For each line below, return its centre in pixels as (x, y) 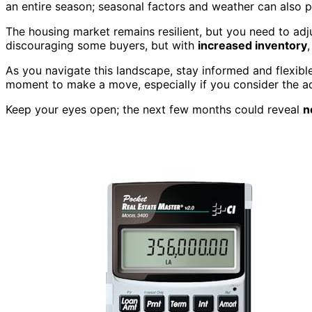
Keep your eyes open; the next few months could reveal (154, 109)
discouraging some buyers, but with (102, 45)
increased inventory (252, 45)
